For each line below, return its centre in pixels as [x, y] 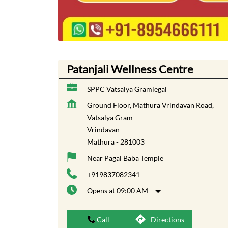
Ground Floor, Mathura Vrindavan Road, [150, 105]
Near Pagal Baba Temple [125, 158]
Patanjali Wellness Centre [130, 69]
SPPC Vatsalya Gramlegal [127, 89]
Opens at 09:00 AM [118, 191]
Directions [167, 219]
